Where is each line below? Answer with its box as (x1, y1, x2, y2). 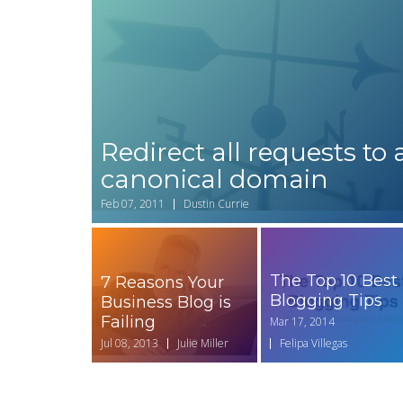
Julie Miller (177, 336, 228, 352)
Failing (101, 312, 156, 333)
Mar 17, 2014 (269, 314, 335, 330)
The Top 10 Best (269, 271, 398, 291)
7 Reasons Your (101, 273, 224, 293)
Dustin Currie (184, 196, 249, 212)
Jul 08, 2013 (101, 336, 158, 352)
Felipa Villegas (279, 336, 347, 352)
